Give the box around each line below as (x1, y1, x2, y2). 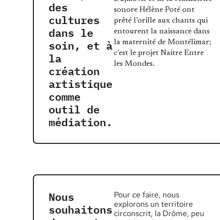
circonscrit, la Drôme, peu (114, 208, 205, 219)
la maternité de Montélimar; (114, 38, 212, 47)
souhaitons (49, 200, 113, 218)
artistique (49, 74, 113, 92)
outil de (49, 100, 100, 118)
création (49, 61, 100, 80)
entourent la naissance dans (114, 27, 210, 36)
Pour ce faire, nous (114, 189, 180, 200)
